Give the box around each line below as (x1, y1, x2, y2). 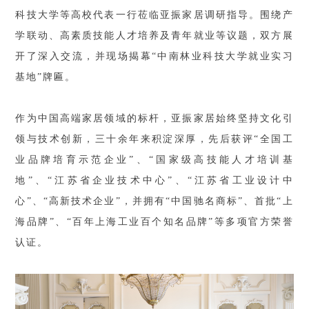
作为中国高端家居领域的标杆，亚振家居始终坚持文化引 (15, 112, 294, 123)
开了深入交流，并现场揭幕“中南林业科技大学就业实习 (15, 50, 294, 61)
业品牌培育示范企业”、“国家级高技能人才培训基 (15, 154, 294, 165)
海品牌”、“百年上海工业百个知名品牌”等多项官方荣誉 (15, 216, 294, 227)
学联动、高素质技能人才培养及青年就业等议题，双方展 (15, 30, 294, 41)
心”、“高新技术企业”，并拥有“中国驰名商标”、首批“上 (15, 195, 294, 206)
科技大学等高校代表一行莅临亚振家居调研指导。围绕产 (15, 9, 294, 20)
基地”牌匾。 (15, 71, 77, 82)
